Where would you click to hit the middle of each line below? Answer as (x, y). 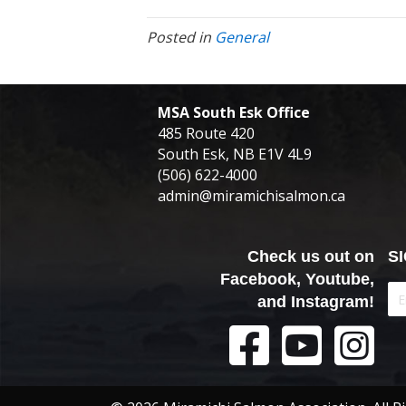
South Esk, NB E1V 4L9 (235, 155)
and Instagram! (316, 302)
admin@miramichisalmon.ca (251, 196)
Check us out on (311, 257)
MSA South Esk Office (234, 113)
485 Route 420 (206, 134)
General (242, 38)
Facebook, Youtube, (298, 280)
